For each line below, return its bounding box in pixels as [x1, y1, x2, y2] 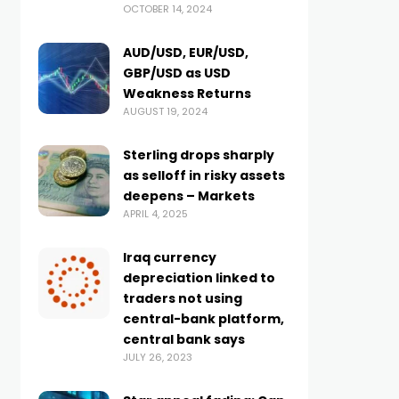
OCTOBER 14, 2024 [122, 2, 212, 16]
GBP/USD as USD [122, 64, 231, 82]
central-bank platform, [122, 310, 284, 328]
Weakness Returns [122, 85, 251, 102]
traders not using [122, 289, 242, 307]
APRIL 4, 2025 [122, 207, 188, 221]
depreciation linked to [122, 269, 275, 287]
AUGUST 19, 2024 [122, 104, 208, 118]
